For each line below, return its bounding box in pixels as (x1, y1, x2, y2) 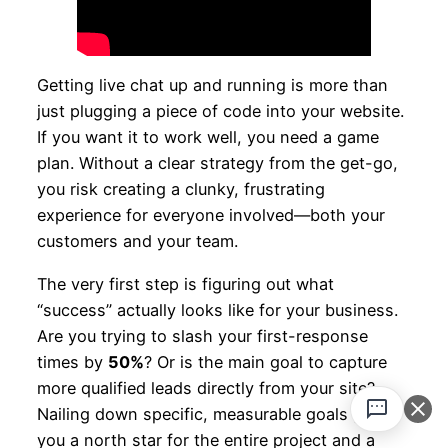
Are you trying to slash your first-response (36, 326, 368, 347)
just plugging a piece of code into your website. (36, 101, 404, 122)
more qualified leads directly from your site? (36, 378, 375, 399)
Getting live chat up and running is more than (36, 75, 388, 96)
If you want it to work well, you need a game (36, 127, 379, 148)
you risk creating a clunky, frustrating (36, 179, 325, 200)
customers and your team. (36, 231, 238, 252)
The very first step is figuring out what (36, 274, 334, 295)
